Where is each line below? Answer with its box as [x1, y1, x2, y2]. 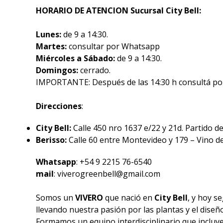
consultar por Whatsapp [69, 41, 160, 52]
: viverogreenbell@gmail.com [54, 168, 160, 179]
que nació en [103, 192, 154, 203]
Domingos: [36, 65, 80, 76]
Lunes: [36, 29, 63, 40]
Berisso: [36, 134, 67, 145]
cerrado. [80, 65, 111, 76]
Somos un [36, 192, 75, 203]
